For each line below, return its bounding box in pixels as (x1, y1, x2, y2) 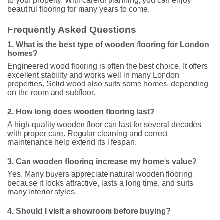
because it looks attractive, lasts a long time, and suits (7, 178, 193, 187)
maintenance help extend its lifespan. (7, 138, 137, 147)
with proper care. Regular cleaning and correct (7, 129, 168, 138)
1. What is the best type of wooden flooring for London (7, 40, 209, 49)
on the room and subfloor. (7, 88, 95, 97)
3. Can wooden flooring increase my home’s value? (7, 157, 197, 165)
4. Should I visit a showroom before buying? (7, 206, 171, 215)
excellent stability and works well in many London (7, 71, 179, 80)
